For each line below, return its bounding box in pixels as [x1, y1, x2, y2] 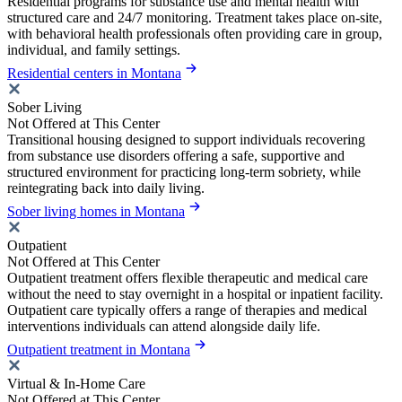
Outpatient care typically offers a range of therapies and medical [7, 302, 367, 319]
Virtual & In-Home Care [7, 376, 145, 392]
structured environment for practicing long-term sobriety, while [7, 164, 361, 180]
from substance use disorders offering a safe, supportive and [7, 148, 345, 164]
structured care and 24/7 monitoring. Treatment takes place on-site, [7, 10, 382, 26]
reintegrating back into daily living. [7, 180, 205, 197]
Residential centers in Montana [7, 66, 181, 82]
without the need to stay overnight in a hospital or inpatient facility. [7, 286, 383, 302]
